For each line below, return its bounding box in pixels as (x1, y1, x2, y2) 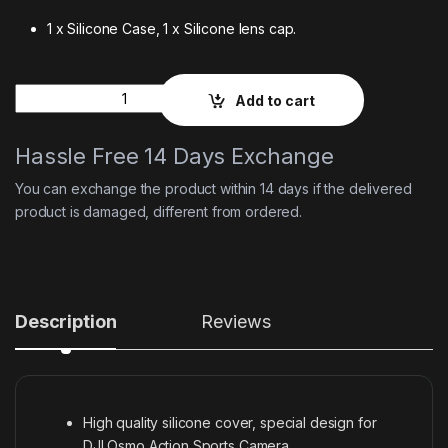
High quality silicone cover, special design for (83, 414, 377, 432)
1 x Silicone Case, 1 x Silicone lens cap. (47, 20, 297, 38)
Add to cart (235, 91, 316, 109)
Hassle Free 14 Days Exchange (15, 143, 335, 170)
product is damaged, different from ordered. (15, 203, 302, 221)
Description (15, 311, 117, 333)
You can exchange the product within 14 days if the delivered (15, 180, 412, 198)
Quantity (14, 83, 75, 101)
